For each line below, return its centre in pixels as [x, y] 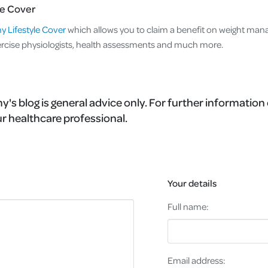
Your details [192, 183]
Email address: [196, 261]
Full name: [188, 206]
